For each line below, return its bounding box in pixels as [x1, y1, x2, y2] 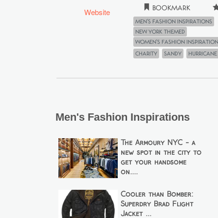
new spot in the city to [120, 149, 201, 156]
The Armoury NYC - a [120, 139, 195, 146]
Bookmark [150, 4, 190, 12]
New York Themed [135, 28, 185, 35]
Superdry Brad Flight [120, 200, 193, 208]
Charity [135, 50, 157, 56]
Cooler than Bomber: [120, 191, 193, 198]
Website [84, 7, 110, 18]
